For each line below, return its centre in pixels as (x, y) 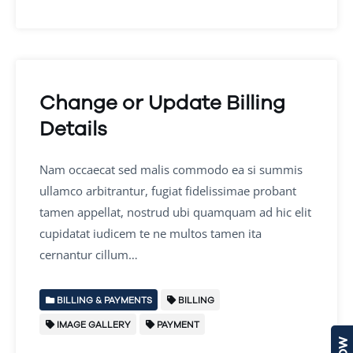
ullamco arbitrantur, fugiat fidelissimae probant (168, 191)
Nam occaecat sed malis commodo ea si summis (171, 169)
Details (73, 128)
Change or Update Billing (162, 102)
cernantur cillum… (89, 255)
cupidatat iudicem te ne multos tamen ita (150, 233)
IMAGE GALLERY (92, 325)
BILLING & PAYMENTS (103, 300)
